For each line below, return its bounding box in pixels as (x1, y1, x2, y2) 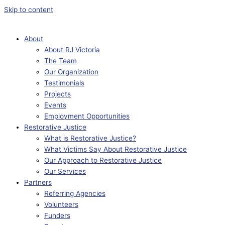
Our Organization (44, 67, 98, 76)
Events (44, 100, 66, 109)
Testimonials (44, 78, 84, 87)
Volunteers (44, 200, 78, 208)
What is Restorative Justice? (44, 134, 136, 142)
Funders (44, 211, 70, 219)
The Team (44, 56, 77, 65)
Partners (24, 178, 52, 186)
